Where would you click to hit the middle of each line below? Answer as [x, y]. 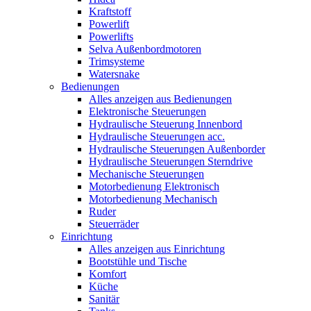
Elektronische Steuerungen [148, 111]
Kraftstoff [110, 11]
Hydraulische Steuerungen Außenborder [177, 149]
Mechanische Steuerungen [146, 174]
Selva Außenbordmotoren [145, 49]
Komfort [108, 274]
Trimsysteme [117, 61]
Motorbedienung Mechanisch [153, 199]
